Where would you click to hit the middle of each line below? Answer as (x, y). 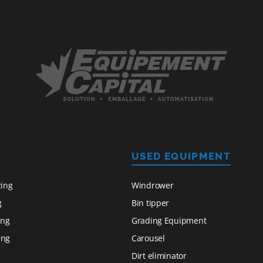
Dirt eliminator (159, 256)
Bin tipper (151, 203)
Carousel (148, 238)
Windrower (153, 186)
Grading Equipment (169, 221)
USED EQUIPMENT (181, 156)
